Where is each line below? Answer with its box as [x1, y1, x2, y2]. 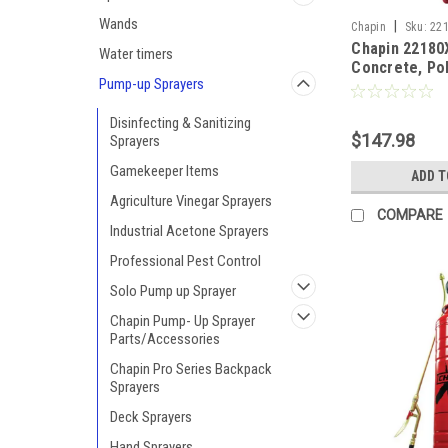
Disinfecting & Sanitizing [110, 114, 251, 132]
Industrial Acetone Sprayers [110, 222, 269, 240]
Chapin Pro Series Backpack [110, 360, 272, 378]
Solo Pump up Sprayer [110, 282, 236, 300]
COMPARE [377, 207, 444, 224]
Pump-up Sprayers [99, 75, 204, 93]
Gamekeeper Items [110, 162, 219, 180]
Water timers [99, 45, 173, 63]
